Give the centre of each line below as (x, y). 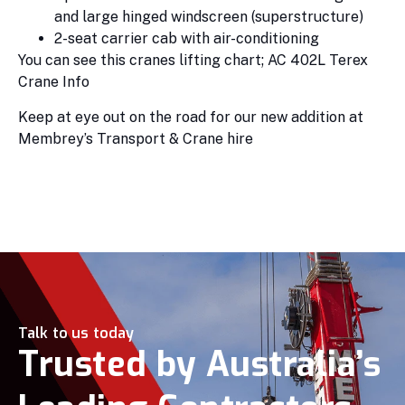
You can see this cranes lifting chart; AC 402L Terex (193, 61)
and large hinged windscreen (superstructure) (209, 17)
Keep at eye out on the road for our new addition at (191, 117)
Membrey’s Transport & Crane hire (136, 138)
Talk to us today (76, 333)
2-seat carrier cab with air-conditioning (187, 39)
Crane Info (54, 82)
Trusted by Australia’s (199, 364)
